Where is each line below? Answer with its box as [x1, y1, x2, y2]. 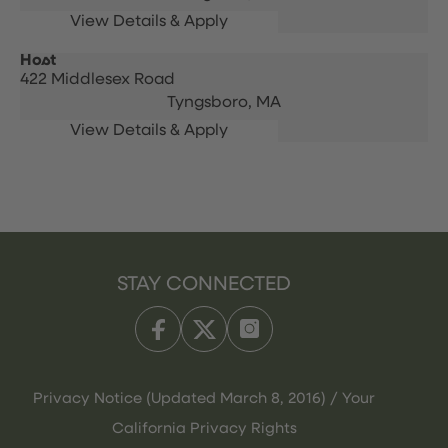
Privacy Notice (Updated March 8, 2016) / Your [33, 391, 375, 406]
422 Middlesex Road [20, 72, 175, 88]
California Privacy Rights [111, 421, 297, 436]
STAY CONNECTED [117, 274, 291, 294]
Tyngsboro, [167, 95, 256, 111]
